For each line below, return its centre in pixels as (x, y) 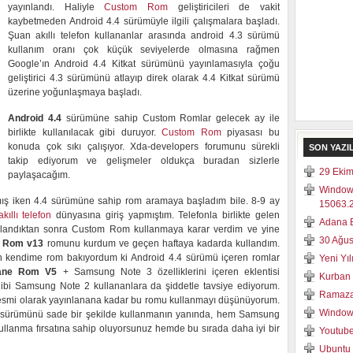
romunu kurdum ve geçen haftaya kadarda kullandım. (162, 243)
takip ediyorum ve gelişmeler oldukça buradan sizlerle (144, 161)
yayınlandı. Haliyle (56, 7)
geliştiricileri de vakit (224, 7)
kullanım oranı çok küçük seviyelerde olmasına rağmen (144, 50)
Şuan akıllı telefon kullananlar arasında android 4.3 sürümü (144, 35)
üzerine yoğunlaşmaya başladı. (75, 92)
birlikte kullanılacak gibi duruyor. (85, 132)
